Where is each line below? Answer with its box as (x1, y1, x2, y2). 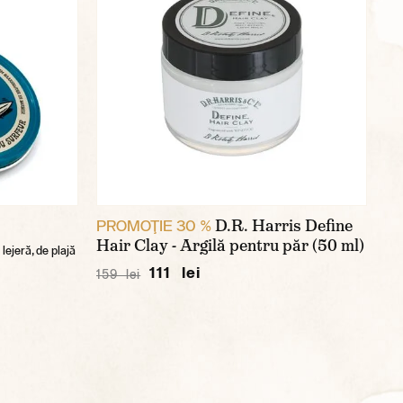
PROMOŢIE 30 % (96, 215, 211, 235)
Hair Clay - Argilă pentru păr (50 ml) (96, 234, 364, 256)
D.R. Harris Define (215, 214, 353, 237)
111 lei (149, 262, 201, 282)
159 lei (96, 266, 141, 282)
